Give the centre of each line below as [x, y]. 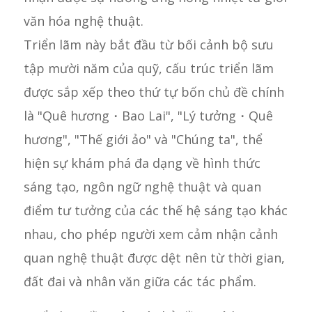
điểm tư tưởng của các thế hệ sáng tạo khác [155, 211]
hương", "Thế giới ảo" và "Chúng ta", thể [143, 140]
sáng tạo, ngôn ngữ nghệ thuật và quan [142, 187]
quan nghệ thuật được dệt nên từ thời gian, [154, 258]
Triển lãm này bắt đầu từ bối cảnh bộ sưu [148, 45]
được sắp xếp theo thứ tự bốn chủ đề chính [154, 92]
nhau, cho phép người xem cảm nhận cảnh [150, 234]
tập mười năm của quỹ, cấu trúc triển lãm [148, 69]
